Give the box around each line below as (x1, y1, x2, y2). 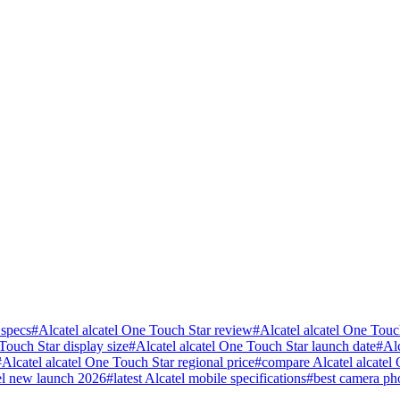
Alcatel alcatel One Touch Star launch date (136, 337, 376, 354)
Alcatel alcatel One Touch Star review (38, 321, 253, 337)
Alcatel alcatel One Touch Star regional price (2, 354, 254, 370)
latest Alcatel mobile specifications (113, 370, 306, 386)
